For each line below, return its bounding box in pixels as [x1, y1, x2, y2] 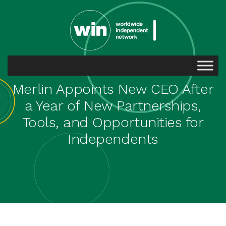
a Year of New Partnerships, [24, 97, 202, 114]
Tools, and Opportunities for [22, 114, 204, 131]
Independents [68, 131, 158, 147]
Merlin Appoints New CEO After [12, 81, 214, 97]
